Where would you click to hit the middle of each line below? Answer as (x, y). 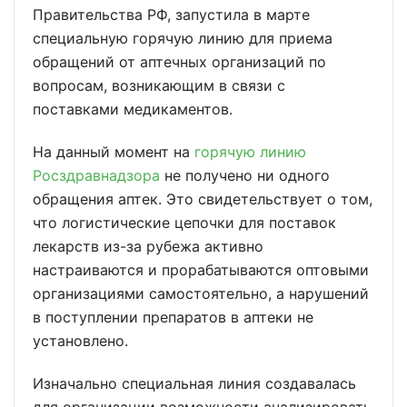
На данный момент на (114, 151)
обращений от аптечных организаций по (179, 62)
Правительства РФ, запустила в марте (171, 15)
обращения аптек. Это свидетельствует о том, (203, 199)
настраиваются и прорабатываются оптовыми (201, 269)
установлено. (80, 340)
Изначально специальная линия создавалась (194, 383)
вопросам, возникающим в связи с (159, 85)
